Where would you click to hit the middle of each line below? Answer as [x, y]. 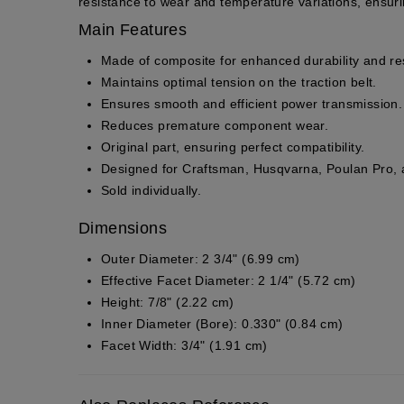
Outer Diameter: [150, 258]
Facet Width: [139, 345]
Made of [128, 60]
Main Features [133, 29]
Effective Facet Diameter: [178, 280]
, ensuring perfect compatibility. [271, 147]
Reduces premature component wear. [215, 125]
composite [185, 60]
